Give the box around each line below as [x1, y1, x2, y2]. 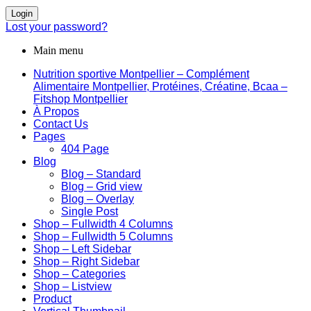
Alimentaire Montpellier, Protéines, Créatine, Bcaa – [33, 81, 287, 93]
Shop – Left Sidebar [33, 243, 131, 255]
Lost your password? [6, 21, 108, 33]
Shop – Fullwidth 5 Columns [33, 230, 173, 243]
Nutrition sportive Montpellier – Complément [33, 68, 249, 81]
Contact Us [33, 118, 88, 131]
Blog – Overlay [61, 193, 134, 205]
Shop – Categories [33, 268, 126, 280]
